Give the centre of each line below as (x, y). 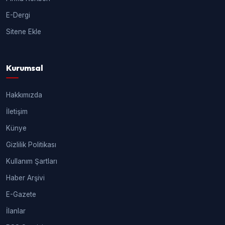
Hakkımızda (24, 95)
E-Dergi (18, 15)
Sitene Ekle (24, 32)
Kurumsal (25, 68)
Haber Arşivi (25, 178)
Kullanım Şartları (32, 161)
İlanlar (16, 211)
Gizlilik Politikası (31, 145)
